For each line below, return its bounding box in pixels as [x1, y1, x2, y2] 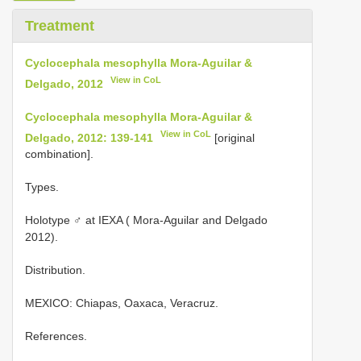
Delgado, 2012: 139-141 [25, 131, 153, 144]
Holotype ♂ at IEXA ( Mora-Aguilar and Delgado [25, 214, 268, 227]
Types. [25, 180, 59, 194]
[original [211, 131, 255, 144]
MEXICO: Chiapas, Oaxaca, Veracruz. [25, 297, 218, 310]
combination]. [25, 147, 93, 161]
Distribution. [25, 263, 85, 277]
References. [25, 330, 87, 343]
